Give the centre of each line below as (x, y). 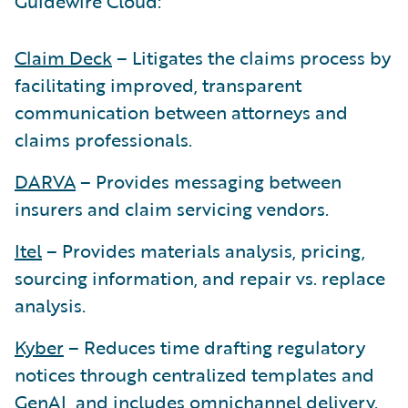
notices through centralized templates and (194, 374)
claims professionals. (103, 139)
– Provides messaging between (209, 181)
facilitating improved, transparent (158, 85)
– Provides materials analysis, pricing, (204, 250)
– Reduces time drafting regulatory (214, 347)
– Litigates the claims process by (251, 57)
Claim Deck (63, 57)
